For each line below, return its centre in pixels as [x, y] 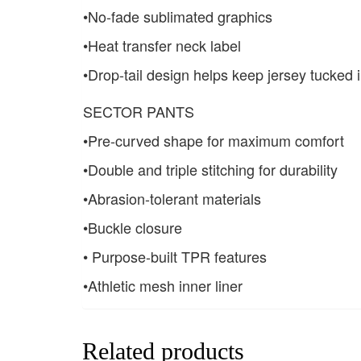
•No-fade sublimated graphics [178, 17]
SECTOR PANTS [139, 112]
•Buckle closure [133, 228]
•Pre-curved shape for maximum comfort [214, 141]
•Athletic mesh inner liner [163, 286]
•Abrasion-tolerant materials [172, 199]
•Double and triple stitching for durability [210, 170]
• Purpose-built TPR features [175, 257]
